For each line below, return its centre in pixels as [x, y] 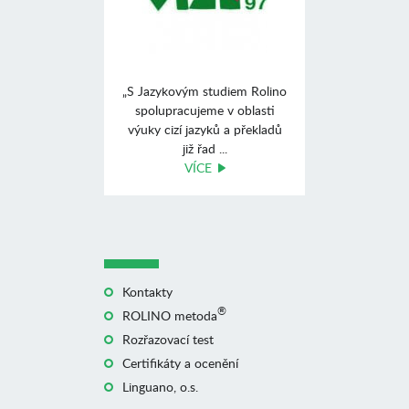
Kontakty [147, 292]
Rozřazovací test [168, 339]
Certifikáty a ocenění [180, 363]
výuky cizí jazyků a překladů [204, 129]
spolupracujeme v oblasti [204, 110]
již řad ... [204, 148]
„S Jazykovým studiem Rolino [204, 91]
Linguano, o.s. [160, 387]
